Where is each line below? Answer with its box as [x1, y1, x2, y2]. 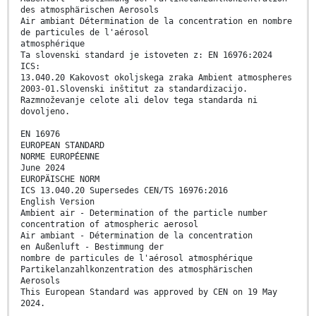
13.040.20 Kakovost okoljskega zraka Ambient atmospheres [20, 73, 292, 83]
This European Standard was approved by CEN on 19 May [20, 287, 277, 298]
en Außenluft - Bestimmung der [20, 242, 164, 253]
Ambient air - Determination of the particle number [20, 208, 267, 219]
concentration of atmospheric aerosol [20, 219, 198, 230]
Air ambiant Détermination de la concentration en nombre [20, 16, 292, 27]
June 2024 [20, 163, 65, 174]
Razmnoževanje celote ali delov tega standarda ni [20, 95, 257, 106]
